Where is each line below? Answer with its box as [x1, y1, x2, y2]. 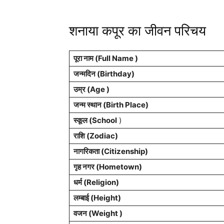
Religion [86, 177, 116, 187]
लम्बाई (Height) [73, 193, 121, 202]
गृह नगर [73, 162, 94, 171]
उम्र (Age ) [73, 84, 109, 94]
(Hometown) [94, 162, 142, 171]
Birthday [100, 69, 131, 78]
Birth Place [106, 100, 145, 109]
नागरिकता [73, 146, 99, 156]
